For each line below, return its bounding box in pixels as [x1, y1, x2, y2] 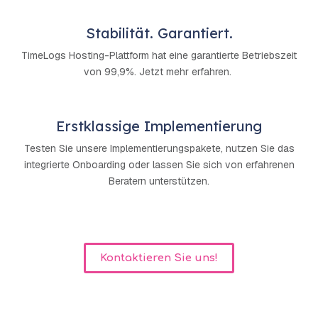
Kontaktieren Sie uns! [100, 251, 218, 264]
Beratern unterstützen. [109, 174, 209, 187]
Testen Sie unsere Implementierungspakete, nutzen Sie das [23, 141, 295, 155]
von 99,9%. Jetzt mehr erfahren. [84, 65, 234, 78]
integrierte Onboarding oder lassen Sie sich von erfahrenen [23, 158, 295, 171]
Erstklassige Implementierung [56, 116, 262, 135]
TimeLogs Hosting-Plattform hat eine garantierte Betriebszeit [21, 48, 297, 62]
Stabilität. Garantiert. [85, 23, 233, 42]
